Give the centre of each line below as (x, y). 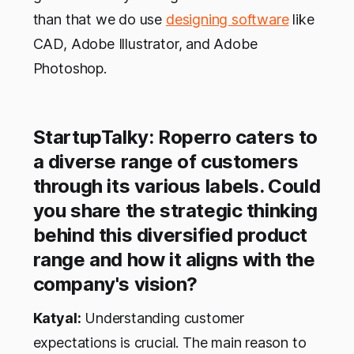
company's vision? (115, 284)
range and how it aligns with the (174, 260)
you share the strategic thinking (175, 211)
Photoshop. (70, 69)
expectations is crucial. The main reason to (169, 343)
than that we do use (99, 20)
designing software (227, 20)
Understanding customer (162, 318)
